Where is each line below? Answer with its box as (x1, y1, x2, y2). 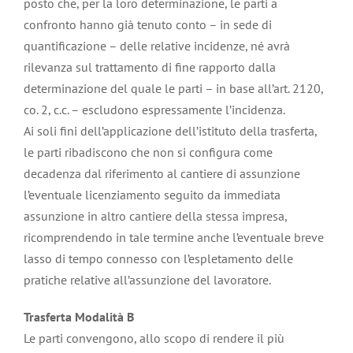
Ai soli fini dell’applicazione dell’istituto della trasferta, (24, 122, 317, 139)
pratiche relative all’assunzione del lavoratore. (24, 271, 271, 288)
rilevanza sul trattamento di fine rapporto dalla (24, 58, 276, 75)
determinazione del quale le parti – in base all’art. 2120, (24, 80, 323, 96)
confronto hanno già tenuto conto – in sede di (24, 16, 272, 32)
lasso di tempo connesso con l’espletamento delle (24, 250, 293, 266)
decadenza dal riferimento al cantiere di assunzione (24, 165, 300, 181)
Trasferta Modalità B (24, 308, 134, 325)
